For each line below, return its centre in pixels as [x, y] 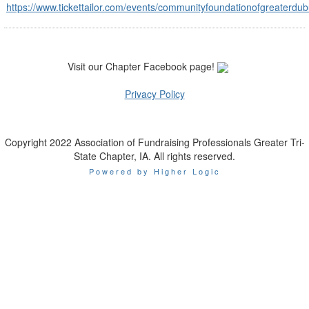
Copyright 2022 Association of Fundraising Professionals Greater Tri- [154, 142]
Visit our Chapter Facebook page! [142, 66]
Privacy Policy [154, 94]
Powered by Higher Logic [154, 171]
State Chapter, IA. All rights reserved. [154, 156]
